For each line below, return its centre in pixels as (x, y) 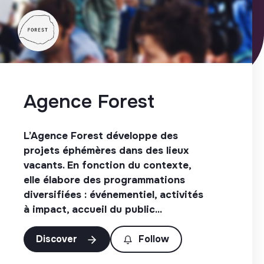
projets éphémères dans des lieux (106, 150)
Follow (154, 239)
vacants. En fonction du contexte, (107, 165)
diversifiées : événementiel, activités (113, 194)
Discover (58, 239)
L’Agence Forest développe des (101, 136)
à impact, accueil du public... (93, 209)
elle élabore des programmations (104, 180)
